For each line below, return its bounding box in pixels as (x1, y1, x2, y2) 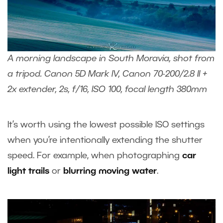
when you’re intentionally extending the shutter (7, 136, 203, 144)
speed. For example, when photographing (7, 151, 182, 160)
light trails (7, 167, 49, 175)
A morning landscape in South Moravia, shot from (7, 54, 215, 63)
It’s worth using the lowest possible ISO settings (7, 120, 205, 129)
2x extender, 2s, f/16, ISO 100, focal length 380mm (7, 85, 207, 94)
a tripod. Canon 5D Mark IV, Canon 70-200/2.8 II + (7, 70, 207, 78)
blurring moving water (63, 167, 157, 175)
